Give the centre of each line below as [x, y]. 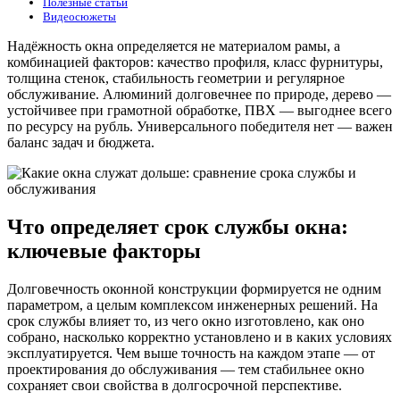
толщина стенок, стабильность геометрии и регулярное [176, 79]
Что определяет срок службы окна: [178, 227]
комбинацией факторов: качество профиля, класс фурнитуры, [195, 62]
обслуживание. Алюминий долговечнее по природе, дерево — [199, 95]
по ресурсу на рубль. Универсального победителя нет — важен [200, 127]
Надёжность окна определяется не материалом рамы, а [174, 46]
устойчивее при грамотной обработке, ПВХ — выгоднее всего [200, 111]
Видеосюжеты [79, 17]
